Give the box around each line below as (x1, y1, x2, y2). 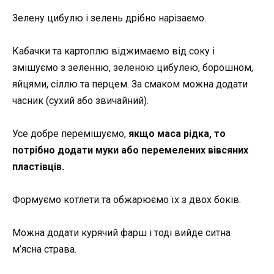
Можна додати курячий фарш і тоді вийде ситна (12, 227, 231, 239)
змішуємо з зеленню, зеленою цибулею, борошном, (12, 61, 253, 73)
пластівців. (12, 160, 64, 172)
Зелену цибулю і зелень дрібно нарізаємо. (12, 12, 206, 24)
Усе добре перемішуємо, (12, 127, 128, 139)
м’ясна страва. (12, 243, 76, 256)
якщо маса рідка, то (128, 127, 226, 139)
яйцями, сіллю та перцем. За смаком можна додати (12, 78, 248, 90)
